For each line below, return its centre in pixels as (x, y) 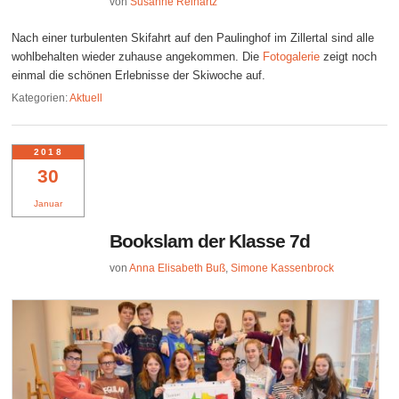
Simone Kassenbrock (283, 269)
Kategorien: (40, 98)
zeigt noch (349, 56)
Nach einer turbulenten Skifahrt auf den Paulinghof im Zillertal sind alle (193, 37)
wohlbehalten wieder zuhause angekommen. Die (138, 56)
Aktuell (86, 98)
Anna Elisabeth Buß (178, 269)
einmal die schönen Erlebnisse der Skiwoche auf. (139, 75)
